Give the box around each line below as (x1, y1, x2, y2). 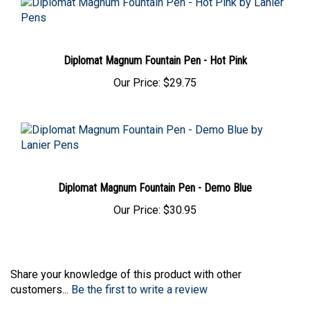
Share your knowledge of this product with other (10, 269, 241, 283)
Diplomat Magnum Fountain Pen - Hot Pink (63, 55, 247, 69)
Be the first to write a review (71, 284, 208, 298)
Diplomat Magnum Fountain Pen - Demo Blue (58, 183, 252, 197)
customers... (10, 284, 71, 298)
